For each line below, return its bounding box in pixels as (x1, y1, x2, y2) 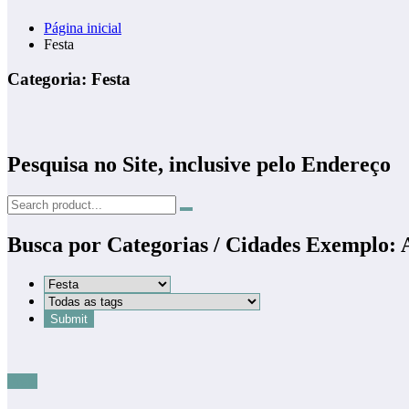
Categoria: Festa (7, 69, 131, 89)
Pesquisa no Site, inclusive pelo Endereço (7, 152, 391, 177)
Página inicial (44, 19, 121, 36)
